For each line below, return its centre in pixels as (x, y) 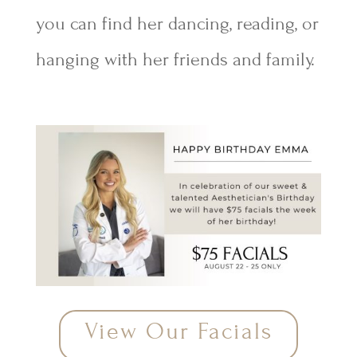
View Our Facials (178, 331)
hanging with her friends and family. (175, 60)
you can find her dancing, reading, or (177, 24)
